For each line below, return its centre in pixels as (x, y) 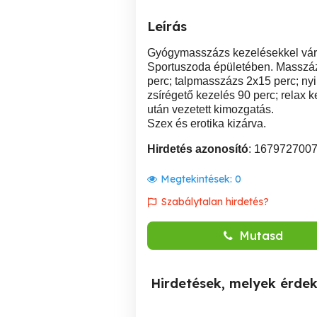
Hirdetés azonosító (198, 149)
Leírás (167, 27)
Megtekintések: (198, 179)
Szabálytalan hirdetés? (215, 202)
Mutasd (261, 236)
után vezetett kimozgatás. (211, 109)
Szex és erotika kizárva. (207, 123)
